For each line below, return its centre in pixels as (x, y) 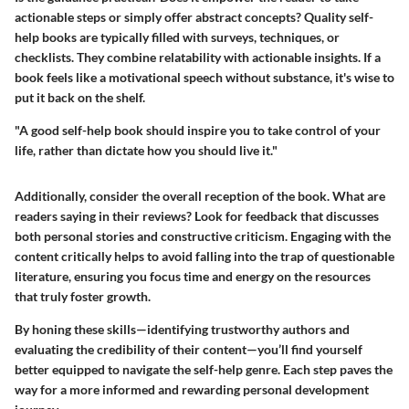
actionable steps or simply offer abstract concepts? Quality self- (194, 17)
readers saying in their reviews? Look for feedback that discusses (197, 216)
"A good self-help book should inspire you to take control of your (198, 131)
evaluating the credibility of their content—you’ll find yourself (189, 350)
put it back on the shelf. (80, 98)
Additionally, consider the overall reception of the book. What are (200, 196)
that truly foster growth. (83, 297)
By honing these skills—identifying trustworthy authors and (182, 330)
